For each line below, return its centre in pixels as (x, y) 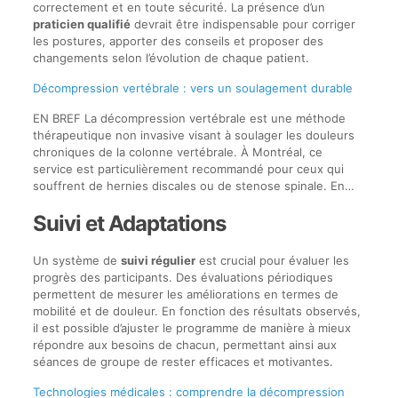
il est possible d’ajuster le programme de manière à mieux (191, 327)
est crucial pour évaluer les (272, 260)
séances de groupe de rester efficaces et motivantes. (183, 361)
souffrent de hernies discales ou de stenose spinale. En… (193, 185)
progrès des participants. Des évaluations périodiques (183, 277)
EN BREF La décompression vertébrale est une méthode (189, 118)
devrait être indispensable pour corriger (243, 24)
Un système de (76, 260)
